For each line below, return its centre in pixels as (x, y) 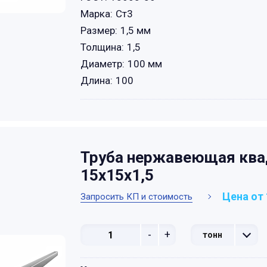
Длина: (97, 80)
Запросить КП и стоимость (136, 196)
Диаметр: (103, 64)
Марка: (97, 14)
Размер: (99, 30)
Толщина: (102, 47)
